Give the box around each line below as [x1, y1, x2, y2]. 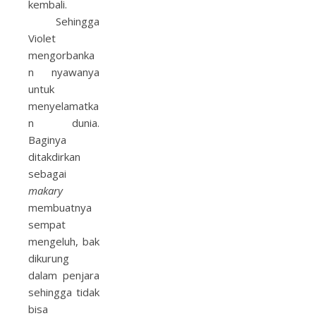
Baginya [28, 133, 66, 147]
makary [28, 183, 63, 197]
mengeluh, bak [28, 234, 99, 248]
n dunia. [28, 116, 99, 130]
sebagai [28, 166, 66, 181]
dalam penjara [28, 268, 99, 282]
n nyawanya [28, 65, 99, 79]
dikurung [28, 251, 69, 265]
